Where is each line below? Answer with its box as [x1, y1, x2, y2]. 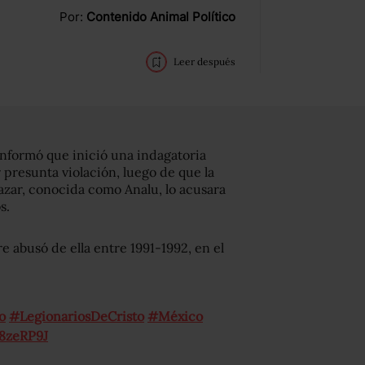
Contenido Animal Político [86, 9, 235, 24]
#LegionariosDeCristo [9, 308, 144, 324]
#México [147, 308, 203, 324]
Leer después [174, 55, 235, 68]
